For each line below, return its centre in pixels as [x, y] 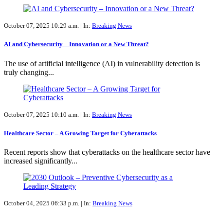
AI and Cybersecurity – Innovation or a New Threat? [76, 44]
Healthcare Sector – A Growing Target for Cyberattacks [80, 133]
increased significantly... [41, 161]
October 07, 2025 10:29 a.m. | [44, 26]
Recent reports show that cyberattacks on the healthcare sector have [107, 152]
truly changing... [29, 72]
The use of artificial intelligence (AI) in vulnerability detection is [102, 63]
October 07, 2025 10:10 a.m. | [44, 114]
